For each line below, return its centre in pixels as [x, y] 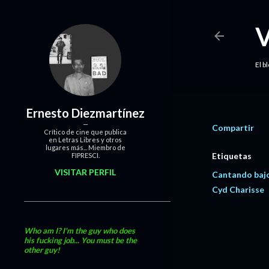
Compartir [233, 128]
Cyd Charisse [238, 189]
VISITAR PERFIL [85, 172]
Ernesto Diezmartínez [85, 113]
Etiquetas [232, 156]
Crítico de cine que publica [85, 132]
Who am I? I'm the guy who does [80, 231]
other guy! [42, 250]
